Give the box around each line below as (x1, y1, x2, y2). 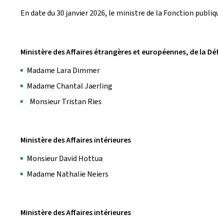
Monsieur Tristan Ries (27, 96, 102, 107)
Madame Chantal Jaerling (27, 81, 112, 91)
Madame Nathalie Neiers (27, 169, 111, 179)
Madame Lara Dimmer (27, 65, 103, 75)
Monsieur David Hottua (27, 153, 106, 163)
